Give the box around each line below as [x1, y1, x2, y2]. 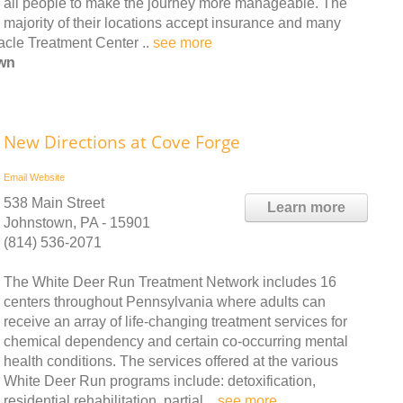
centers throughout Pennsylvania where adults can [4, 293, 326, 309]
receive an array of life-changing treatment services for [4, 313, 347, 329]
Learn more [267, 199, 345, 215]
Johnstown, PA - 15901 [4, 214, 150, 230]
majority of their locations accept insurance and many [4, 14, 341, 31]
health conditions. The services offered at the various [4, 353, 338, 369]
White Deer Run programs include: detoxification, [4, 372, 316, 389]
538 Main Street [4, 194, 104, 210]
